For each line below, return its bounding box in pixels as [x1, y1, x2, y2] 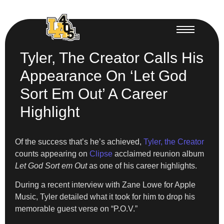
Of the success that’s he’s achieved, [15, 137, 143, 146]
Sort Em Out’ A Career [20, 85, 167, 102]
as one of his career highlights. [89, 161, 197, 170]
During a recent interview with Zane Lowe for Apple [15, 180, 195, 189]
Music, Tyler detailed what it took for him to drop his [15, 192, 195, 201]
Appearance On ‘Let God [20, 67, 187, 84]
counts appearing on [15, 149, 87, 158]
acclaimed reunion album [112, 149, 204, 158]
